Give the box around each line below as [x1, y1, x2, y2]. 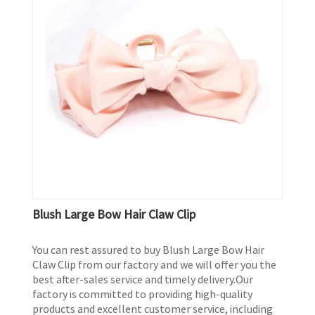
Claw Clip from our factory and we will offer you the [32, 257, 277, 271]
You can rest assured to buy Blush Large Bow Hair [32, 242, 265, 257]
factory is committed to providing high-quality [32, 286, 253, 301]
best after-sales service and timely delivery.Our [32, 271, 254, 286]
